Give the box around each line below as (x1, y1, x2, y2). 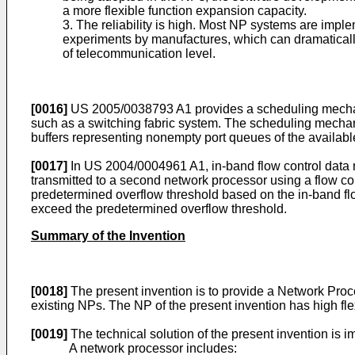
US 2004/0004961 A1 (84, 159, 205, 173)
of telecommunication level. (63, 47, 216, 60)
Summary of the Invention (31, 229, 185, 242)
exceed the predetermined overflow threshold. (31, 202, 287, 216)
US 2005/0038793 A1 (71, 102, 192, 116)
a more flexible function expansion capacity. (63, 4, 307, 17)
